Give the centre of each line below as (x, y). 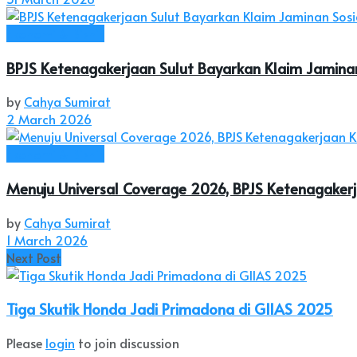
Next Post (34, 257)
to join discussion (127, 343)
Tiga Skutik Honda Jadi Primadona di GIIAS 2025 (170, 309)
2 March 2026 (49, 119)
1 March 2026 (47, 239)
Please (26, 343)
